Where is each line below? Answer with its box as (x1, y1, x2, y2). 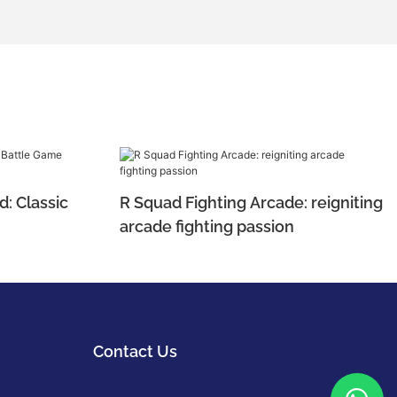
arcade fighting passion (119, 217, 294, 236)
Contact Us (92, 342, 177, 362)
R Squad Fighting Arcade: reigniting (119, 193, 383, 212)
